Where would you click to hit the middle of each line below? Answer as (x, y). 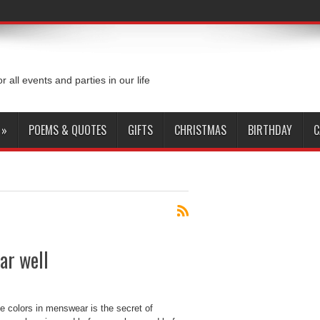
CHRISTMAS (200, 130)
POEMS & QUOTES (67, 130)
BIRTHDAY (270, 130)
